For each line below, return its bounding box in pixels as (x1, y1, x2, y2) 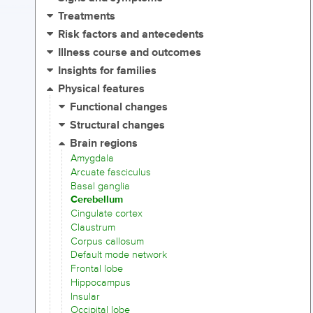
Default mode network (71, 249, 167, 261)
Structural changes (70, 118, 166, 133)
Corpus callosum (71, 235, 144, 247)
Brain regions (70, 136, 138, 152)
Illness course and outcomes (58, 45, 202, 61)
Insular (71, 290, 100, 303)
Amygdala (71, 152, 114, 165)
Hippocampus (71, 276, 131, 289)
